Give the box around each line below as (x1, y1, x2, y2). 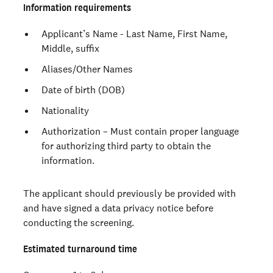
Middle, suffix (41, 42, 99, 54)
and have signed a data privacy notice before (23, 202, 213, 214)
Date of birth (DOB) (41, 83, 125, 96)
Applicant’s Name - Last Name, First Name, (41, 27, 227, 40)
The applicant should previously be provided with (23, 187, 236, 199)
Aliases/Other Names (41, 63, 133, 75)
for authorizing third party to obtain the (41, 140, 211, 152)
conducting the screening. (23, 216, 134, 229)
